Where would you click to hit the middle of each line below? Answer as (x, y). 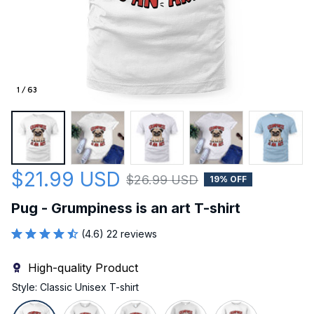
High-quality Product (83, 267)
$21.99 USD (66, 179)
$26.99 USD (162, 179)
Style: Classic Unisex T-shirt (75, 287)
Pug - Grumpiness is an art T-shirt (126, 208)
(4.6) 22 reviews (119, 233)
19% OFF (228, 179)
